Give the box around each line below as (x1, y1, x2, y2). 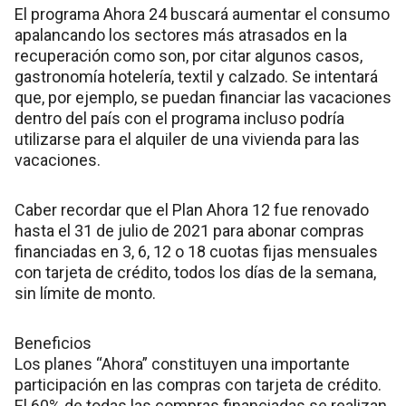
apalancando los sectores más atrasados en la (14, 25, 347, 45)
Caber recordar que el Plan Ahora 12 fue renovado (14, 200, 369, 220)
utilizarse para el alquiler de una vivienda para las (14, 130, 360, 150)
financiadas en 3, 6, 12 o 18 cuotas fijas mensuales (14, 242, 378, 262)
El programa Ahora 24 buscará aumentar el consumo (14, 5, 390, 24)
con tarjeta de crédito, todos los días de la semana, (14, 263, 376, 283)
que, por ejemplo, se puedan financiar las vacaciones (14, 88, 391, 108)
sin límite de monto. (14, 284, 156, 304)
